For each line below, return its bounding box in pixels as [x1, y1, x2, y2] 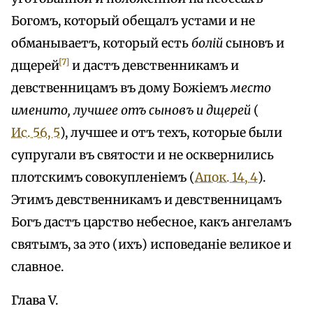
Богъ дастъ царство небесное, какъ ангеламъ [11, 214, 291, 230]
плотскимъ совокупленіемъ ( [11, 169, 195, 185]
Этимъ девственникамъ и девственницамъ [11, 191, 282, 208]
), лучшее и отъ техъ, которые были [60, 124, 282, 140]
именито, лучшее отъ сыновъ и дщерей [11, 102, 251, 118]
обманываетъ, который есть [11, 35, 191, 51]
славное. [11, 259, 64, 275]
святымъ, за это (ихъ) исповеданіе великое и [11, 236, 291, 252]
